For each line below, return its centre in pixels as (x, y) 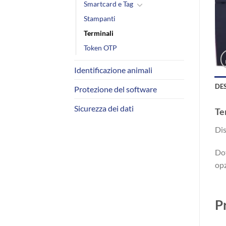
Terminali (99, 33)
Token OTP (100, 47)
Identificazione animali (113, 70)
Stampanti (100, 18)
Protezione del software (116, 89)
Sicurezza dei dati (104, 108)
